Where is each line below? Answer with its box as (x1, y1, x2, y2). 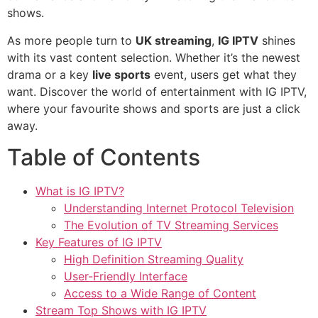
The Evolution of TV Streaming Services (64, 218, 278, 233)
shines (258, 33, 295, 48)
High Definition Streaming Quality (64, 252, 243, 267)
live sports (92, 67, 150, 82)
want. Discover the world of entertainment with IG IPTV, (7, 84, 307, 99)
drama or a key (7, 67, 92, 82)
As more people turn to (7, 33, 136, 48)
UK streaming (136, 33, 212, 48)
